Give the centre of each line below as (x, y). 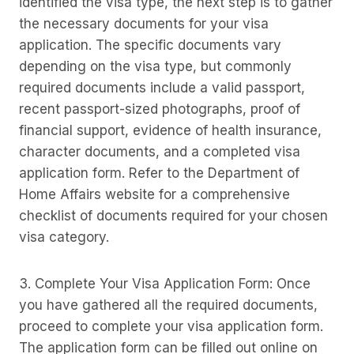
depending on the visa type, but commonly (155, 66)
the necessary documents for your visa (144, 24)
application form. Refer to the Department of (159, 173)
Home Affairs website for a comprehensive (154, 194)
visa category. (64, 237)
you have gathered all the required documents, (168, 305)
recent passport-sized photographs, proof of (160, 109)
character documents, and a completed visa (160, 152)
